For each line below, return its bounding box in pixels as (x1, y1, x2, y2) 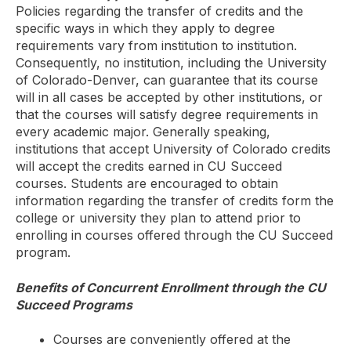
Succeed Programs (16, 296, 132, 313)
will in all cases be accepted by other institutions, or (16, 89, 323, 106)
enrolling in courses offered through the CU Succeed (16, 227, 333, 244)
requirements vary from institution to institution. (16, 38, 301, 54)
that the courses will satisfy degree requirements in (16, 107, 318, 123)
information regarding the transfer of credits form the (16, 193, 334, 209)
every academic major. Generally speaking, (16, 124, 270, 140)
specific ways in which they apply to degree (16, 20, 275, 37)
